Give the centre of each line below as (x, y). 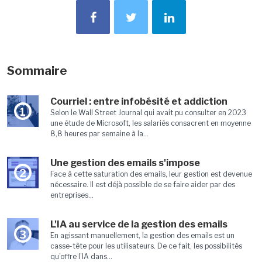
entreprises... (72, 195)
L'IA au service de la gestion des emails (139, 224)
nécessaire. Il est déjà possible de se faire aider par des (142, 185)
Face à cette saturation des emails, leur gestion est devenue (151, 174)
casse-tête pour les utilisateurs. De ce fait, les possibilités (146, 246)
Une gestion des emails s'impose (125, 163)
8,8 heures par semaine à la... (99, 134)
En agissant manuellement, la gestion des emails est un (142, 235)
